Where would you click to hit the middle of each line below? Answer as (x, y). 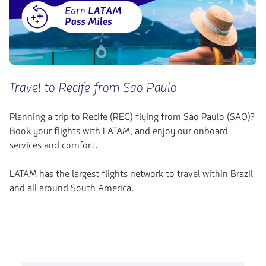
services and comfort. (54, 145)
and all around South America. (72, 188)
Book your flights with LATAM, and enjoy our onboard (119, 131)
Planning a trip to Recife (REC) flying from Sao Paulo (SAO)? (132, 117)
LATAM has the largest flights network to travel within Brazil (131, 174)
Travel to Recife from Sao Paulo (93, 88)
